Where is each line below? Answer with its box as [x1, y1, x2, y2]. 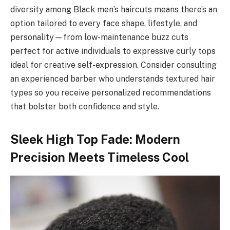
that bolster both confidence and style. [10, 102, 159, 112]
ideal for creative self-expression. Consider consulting [10, 60, 217, 70]
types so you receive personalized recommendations [10, 88, 211, 98]
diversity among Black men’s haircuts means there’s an [10, 5, 217, 15]
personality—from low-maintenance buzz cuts [10, 32, 188, 43]
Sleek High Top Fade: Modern [10, 131, 180, 146]
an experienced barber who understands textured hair [10, 74, 215, 84]
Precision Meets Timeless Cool [10, 149, 189, 164]
